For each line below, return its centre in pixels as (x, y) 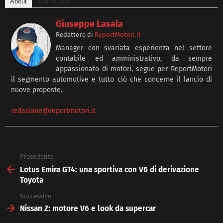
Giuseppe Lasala (89, 24)
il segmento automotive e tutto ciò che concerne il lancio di (111, 80)
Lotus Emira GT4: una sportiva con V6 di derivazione (110, 169)
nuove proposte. (37, 90)
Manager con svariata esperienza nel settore (134, 48)
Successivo (36, 196)
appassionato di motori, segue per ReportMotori (134, 69)
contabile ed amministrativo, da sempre (134, 59)
